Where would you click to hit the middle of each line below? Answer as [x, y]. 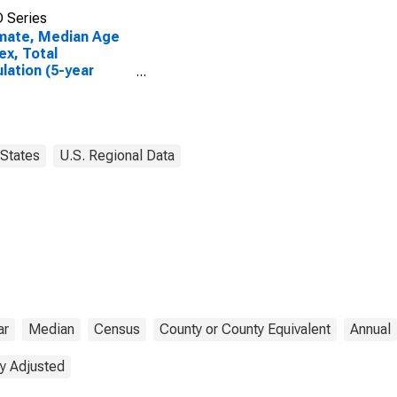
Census [117, 329]
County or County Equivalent [245, 329]
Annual [370, 329]
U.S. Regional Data [117, 156]
